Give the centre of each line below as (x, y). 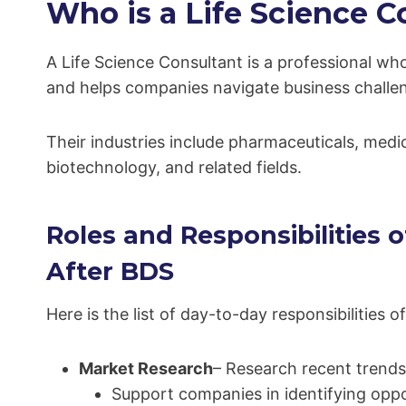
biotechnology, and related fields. (174, 167)
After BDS (110, 271)
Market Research (146, 368)
